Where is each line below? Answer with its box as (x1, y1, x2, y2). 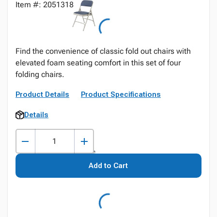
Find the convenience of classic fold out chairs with (15, 46, 191, 56)
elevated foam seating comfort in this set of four (15, 58, 181, 67)
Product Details (15, 90, 69, 99)
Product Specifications (81, 90, 161, 99)
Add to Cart (89, 161, 128, 170)
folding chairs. (15, 70, 64, 79)
